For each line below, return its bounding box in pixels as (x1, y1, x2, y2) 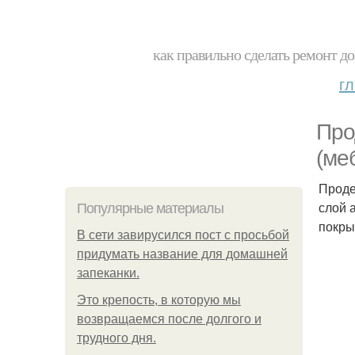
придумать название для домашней (77, 247, 288, 261)
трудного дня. (77, 331, 156, 345)
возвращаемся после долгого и (77, 312, 261, 326)
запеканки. (77, 266, 139, 280)
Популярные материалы (77, 200, 223, 216)
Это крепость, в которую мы (77, 293, 241, 307)
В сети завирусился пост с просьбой (77, 228, 289, 242)
